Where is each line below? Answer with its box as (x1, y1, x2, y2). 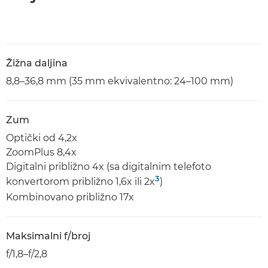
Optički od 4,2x (6, 132, 77, 144)
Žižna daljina (6, 57, 68, 69)
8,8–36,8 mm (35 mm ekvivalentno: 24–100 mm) (6, 75, 233, 87)
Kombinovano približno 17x (6, 191, 134, 203)
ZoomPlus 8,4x (6, 147, 77, 158)
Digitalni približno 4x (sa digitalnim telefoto (6, 161, 211, 172)
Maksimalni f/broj (6, 230, 91, 242)
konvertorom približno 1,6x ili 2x (6, 176, 155, 187)
